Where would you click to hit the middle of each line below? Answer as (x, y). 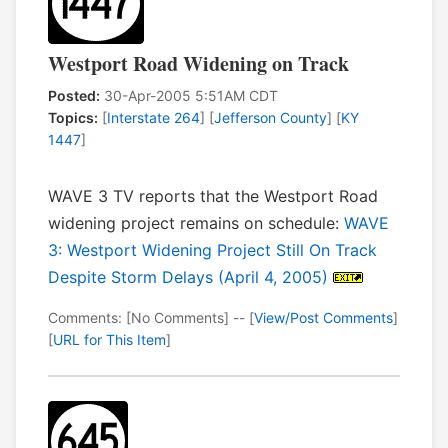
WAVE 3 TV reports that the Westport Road (213, 196)
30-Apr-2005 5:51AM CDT (189, 96)
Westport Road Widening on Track (198, 64)
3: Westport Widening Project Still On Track (212, 250)
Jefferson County (270, 118)
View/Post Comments (323, 318)
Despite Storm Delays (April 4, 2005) (188, 277)
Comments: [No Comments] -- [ (151, 318)
